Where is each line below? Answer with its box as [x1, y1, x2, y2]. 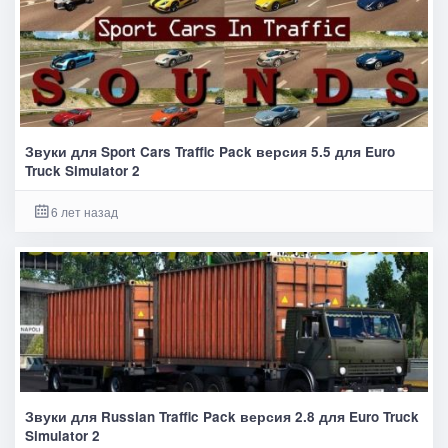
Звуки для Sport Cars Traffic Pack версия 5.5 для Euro [24, 141, 395, 161]
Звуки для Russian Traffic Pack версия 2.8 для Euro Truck [24, 406, 419, 426]
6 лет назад [50, 202, 118, 220]
